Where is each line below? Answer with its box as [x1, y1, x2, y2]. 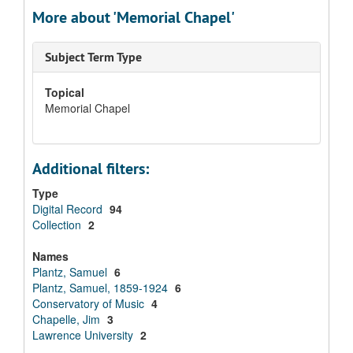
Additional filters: [32, 158, 149, 179]
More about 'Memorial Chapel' [32, 7, 235, 28]
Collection [32, 217, 84, 232]
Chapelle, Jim [32, 311, 103, 327]
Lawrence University [32, 327, 136, 343]
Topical [45, 84, 84, 100]
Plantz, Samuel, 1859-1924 [32, 280, 171, 295]
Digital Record [32, 201, 106, 217]
